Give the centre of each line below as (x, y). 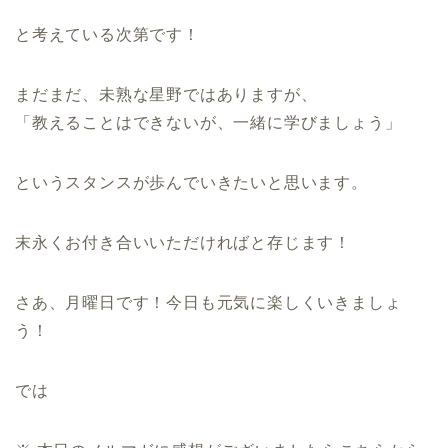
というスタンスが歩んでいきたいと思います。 (191, 182)
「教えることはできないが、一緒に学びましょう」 (208, 122)
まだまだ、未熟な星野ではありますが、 (166, 94)
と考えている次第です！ (107, 34)
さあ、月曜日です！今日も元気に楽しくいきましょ (208, 302)
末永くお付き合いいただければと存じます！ (183, 242)
